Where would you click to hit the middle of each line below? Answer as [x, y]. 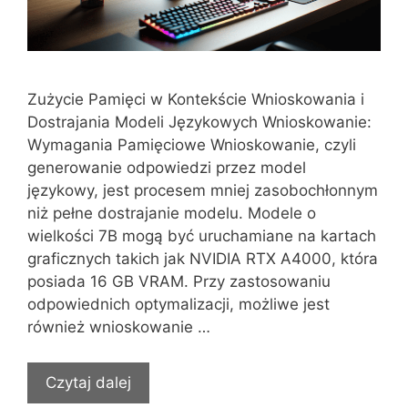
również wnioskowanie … [119, 327]
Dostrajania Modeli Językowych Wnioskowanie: [199, 122]
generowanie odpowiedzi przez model [167, 168]
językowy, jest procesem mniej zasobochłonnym [203, 191]
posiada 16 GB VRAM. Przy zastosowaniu [179, 282]
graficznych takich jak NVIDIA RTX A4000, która [203, 259]
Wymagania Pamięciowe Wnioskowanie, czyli [192, 145]
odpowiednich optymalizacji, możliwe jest [178, 305]
